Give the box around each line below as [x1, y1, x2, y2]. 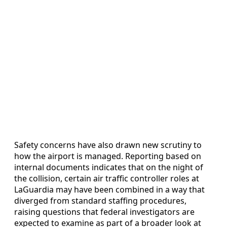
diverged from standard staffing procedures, [14, 195, 186, 206]
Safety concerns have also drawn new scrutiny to [14, 139, 202, 150]
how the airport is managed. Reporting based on [14, 150, 201, 162]
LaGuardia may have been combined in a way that [14, 183, 205, 195]
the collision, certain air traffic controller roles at [14, 172, 199, 184]
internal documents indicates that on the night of [14, 161, 203, 173]
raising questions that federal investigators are [14, 206, 195, 217]
